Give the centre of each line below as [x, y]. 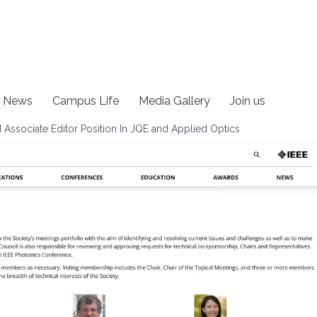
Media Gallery [175, 100]
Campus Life [86, 100]
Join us [248, 100]
